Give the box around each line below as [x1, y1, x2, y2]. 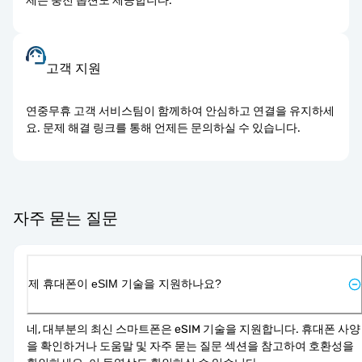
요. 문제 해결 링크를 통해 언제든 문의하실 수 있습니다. [26, 120, 301, 135]
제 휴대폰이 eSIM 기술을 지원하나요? [28, 276, 221, 290]
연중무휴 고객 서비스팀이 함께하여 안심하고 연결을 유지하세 [26, 103, 335, 118]
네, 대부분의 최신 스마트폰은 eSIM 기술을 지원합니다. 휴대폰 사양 [27, 322, 360, 336]
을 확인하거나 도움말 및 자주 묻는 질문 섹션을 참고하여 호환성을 [27, 339, 354, 353]
